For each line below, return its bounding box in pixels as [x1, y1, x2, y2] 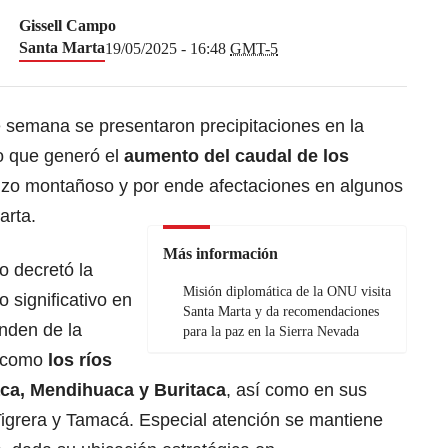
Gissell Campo [19, 16, 116, 34]
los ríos [48, 349, 112, 370]
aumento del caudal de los [124, 145, 349, 166]
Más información [163, 244, 278, 262]
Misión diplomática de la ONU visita [183, 283, 391, 299]
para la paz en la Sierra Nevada [183, 323, 359, 339]
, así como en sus [226, 379, 367, 400]
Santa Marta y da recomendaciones [183, 303, 379, 319]
